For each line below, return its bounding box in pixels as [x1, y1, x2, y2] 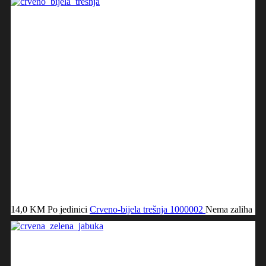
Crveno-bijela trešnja [90, 204, 170, 214]
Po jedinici [47, 204, 87, 214]
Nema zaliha [205, 204, 252, 214]
